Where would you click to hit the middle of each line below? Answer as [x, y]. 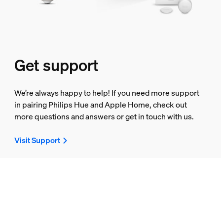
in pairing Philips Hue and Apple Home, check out [100, 105]
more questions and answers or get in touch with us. [104, 117]
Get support [56, 65]
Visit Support [37, 140]
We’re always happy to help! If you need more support [107, 93]
